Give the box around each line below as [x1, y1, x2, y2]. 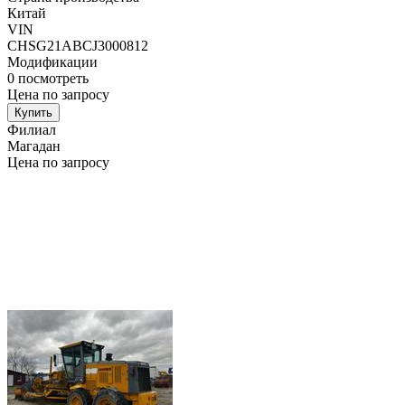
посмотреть [18, 71, 89, 87]
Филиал [7, 122, 56, 138]
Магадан [7, 138, 61, 155]
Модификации [7, 54, 98, 71]
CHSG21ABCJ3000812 [7, 38, 148, 54]
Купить [14, 106, 52, 120]
